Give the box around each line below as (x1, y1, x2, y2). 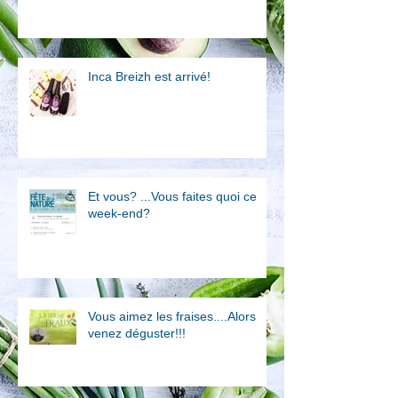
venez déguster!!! (88, 326, 186, 341)
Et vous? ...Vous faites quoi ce (88, 189, 257, 204)
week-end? (88, 206, 150, 221)
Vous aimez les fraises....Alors (88, 309, 256, 324)
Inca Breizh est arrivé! (88, 69, 211, 84)
